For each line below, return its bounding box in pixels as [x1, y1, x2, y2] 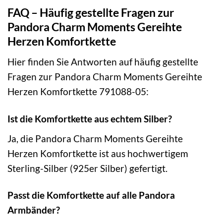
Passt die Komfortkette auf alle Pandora [7, 189, 175, 201]
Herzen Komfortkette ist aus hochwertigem [7, 147, 188, 159]
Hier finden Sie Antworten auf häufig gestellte [7, 55, 198, 67]
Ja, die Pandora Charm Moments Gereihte [7, 132, 183, 144]
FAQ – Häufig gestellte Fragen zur [7, 5, 174, 20]
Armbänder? [7, 204, 60, 216]
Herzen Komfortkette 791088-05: [7, 85, 149, 97]
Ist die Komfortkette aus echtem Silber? [7, 112, 172, 124]
